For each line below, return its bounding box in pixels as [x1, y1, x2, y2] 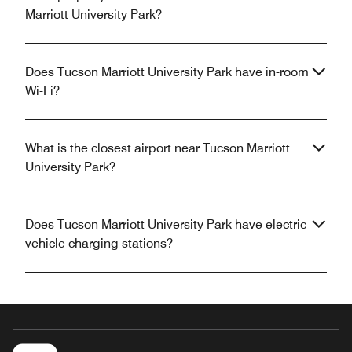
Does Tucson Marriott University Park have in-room [25, 64, 309, 79]
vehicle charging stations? [25, 235, 173, 251]
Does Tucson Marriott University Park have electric [25, 216, 306, 232]
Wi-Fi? [25, 82, 60, 98]
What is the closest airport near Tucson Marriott [25, 140, 290, 156]
